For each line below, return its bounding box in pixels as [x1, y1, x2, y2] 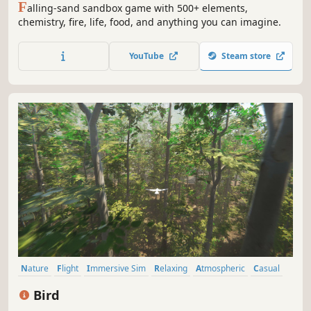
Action [82, 280, 101, 293]
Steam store [217, 49, 275, 62]
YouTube [129, 49, 169, 62]
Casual [259, 262, 280, 274]
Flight [62, 262, 78, 274]
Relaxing [160, 262, 187, 274]
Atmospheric [201, 262, 245, 274]
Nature [28, 262, 49, 274]
